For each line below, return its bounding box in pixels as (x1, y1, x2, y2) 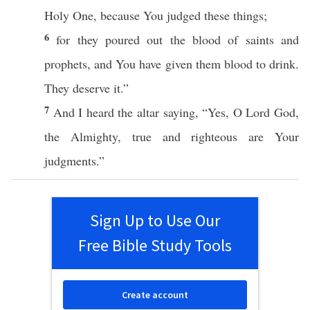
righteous (191, 128, 238, 145)
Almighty (70, 128, 118, 145)
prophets (44, 55, 87, 72)
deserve (73, 80, 110, 96)
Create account (122, 289, 188, 301)
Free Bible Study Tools (78, 235, 232, 256)
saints (245, 31, 274, 48)
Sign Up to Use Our (90, 210, 220, 231)
